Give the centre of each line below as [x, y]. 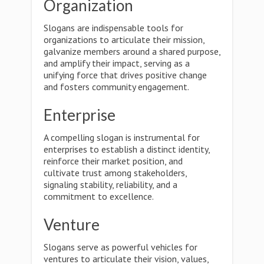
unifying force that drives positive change [125, 75]
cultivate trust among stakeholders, [115, 173]
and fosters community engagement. [116, 87]
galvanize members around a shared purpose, [132, 51]
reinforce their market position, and [113, 161]
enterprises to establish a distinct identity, [127, 149]
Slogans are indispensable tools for [113, 28]
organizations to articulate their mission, [124, 39]
